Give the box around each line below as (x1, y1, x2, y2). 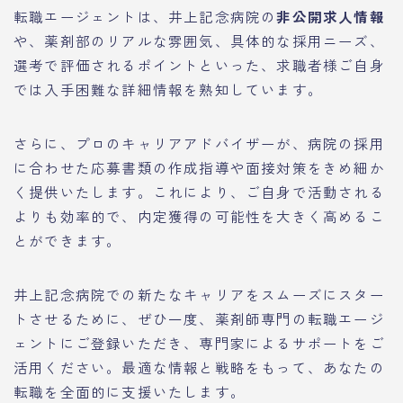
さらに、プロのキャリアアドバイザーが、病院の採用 (13, 132, 385, 153)
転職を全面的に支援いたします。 (13, 381, 246, 401)
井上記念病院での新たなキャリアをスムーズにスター (13, 283, 385, 304)
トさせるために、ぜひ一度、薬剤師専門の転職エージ (13, 308, 385, 328)
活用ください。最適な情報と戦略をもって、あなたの (13, 356, 385, 377)
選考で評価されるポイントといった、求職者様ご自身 (13, 54, 385, 75)
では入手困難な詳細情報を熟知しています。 (13, 78, 323, 99)
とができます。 (13, 229, 122, 250)
